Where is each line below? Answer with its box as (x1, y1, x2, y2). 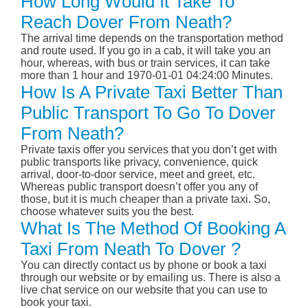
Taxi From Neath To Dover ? (21, 239, 241, 260)
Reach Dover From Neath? (21, 12, 232, 33)
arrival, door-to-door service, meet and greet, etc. (21, 168, 255, 181)
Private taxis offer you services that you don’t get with (21, 144, 277, 156)
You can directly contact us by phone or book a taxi (21, 259, 267, 272)
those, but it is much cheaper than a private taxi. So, (21, 193, 270, 206)
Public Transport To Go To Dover (21, 102, 276, 124)
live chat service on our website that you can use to (21, 284, 267, 296)
